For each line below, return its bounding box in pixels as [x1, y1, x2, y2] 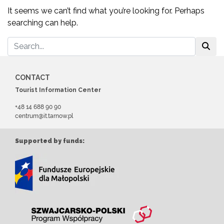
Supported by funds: [15, 137, 84, 144]
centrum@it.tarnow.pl [15, 112, 73, 119]
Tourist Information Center [15, 86, 101, 93]
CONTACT [15, 73, 50, 81]
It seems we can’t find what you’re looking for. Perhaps [7, 5, 204, 15]
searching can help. [7, 17, 78, 27]
